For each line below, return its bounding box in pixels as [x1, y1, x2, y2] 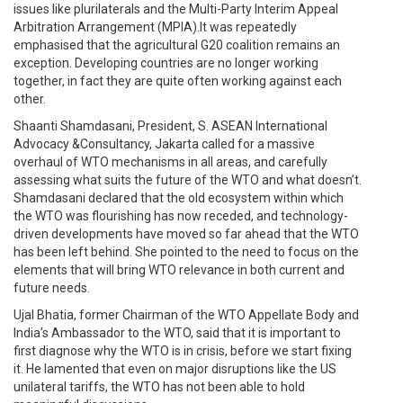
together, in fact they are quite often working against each [13, 74, 342, 88]
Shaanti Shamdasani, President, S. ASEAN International [13, 119, 327, 133]
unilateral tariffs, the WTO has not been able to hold [13, 380, 305, 394]
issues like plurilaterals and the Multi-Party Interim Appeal [13, 2, 338, 16]
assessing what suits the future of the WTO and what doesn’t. [13, 173, 362, 187]
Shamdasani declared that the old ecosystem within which [13, 191, 344, 205]
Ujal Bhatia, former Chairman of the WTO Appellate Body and [13, 308, 359, 322]
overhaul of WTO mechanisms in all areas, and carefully [13, 155, 327, 169]
